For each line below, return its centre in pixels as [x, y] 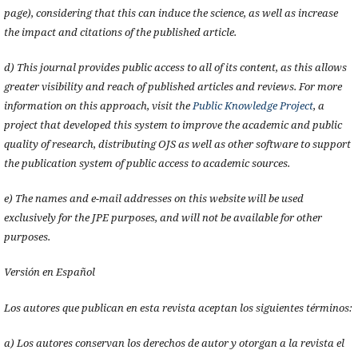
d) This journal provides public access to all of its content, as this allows [175, 68]
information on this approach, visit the [98, 106]
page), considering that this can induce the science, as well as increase [171, 13]
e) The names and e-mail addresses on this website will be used [153, 199]
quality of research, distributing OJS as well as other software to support [177, 144]
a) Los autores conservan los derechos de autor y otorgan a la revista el [174, 342]
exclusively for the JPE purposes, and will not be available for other [163, 218]
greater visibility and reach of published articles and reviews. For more [173, 87]
